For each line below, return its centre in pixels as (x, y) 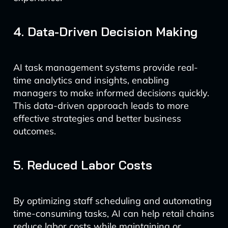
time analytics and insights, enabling (91, 80)
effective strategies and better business (97, 118)
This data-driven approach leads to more (101, 106)
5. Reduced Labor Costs (82, 165)
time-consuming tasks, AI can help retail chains (113, 213)
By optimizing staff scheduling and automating (112, 201)
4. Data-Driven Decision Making (105, 32)
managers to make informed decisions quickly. (111, 93)
